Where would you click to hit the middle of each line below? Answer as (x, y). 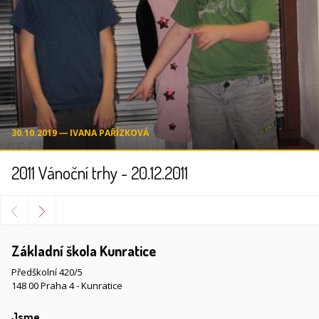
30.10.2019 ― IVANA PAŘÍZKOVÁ (80, 133)
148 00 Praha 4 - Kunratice (67, 286)
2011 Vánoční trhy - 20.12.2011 (100, 173)
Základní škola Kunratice (84, 251)
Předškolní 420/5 (47, 272)
